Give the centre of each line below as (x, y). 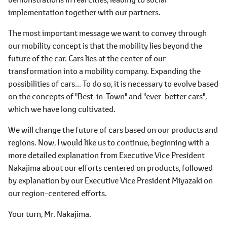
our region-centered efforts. (58, 193)
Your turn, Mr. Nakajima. (50, 214)
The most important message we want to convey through (107, 33)
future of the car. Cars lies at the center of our (87, 58)
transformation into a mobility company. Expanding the (104, 71)
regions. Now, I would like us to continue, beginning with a (109, 142)
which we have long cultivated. (62, 109)
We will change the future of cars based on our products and (113, 129)
